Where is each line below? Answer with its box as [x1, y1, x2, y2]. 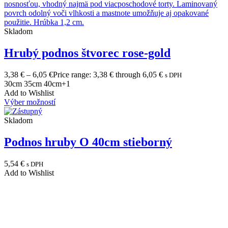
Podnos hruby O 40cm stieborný [4, 135, 172, 149]
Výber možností [4, 97, 55, 106]
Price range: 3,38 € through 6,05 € [53, 70, 163, 79]
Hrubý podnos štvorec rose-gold [4, 46, 170, 60]
